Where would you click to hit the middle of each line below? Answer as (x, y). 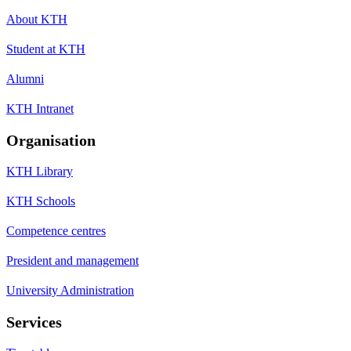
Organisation (51, 140)
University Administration (70, 290)
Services (34, 322)
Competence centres (56, 230)
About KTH (37, 19)
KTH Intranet (40, 108)
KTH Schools (41, 201)
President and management (72, 260)
